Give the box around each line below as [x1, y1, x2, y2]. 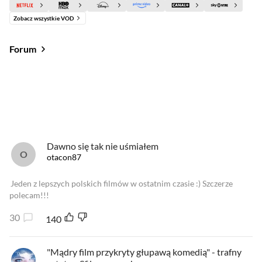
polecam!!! [9, 190, 49, 200]
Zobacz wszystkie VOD [13, 15, 74, 22]
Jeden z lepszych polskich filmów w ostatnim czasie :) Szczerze [11, 178, 233, 188]
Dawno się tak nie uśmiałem [47, 140, 158, 151]
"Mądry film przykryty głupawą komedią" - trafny [47, 246, 242, 257]
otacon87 [47, 152, 81, 162]
